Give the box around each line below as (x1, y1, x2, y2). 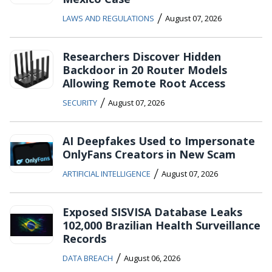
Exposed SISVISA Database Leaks (63, 205, 242, 220)
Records (63, 231, 106, 246)
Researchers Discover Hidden (63, 49, 221, 64)
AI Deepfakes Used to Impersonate (63, 134, 255, 149)
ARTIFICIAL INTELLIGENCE (63, 168, 151, 180)
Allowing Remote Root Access (63, 76, 225, 91)
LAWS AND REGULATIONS (63, 13, 154, 24)
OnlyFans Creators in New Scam (63, 147, 236, 162)
